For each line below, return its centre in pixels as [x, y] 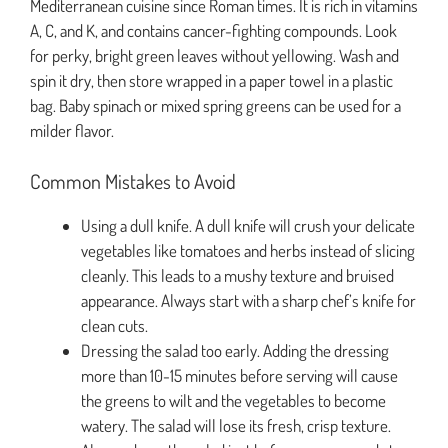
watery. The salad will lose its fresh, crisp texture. [236, 425]
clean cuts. [114, 325]
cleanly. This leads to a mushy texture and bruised [237, 275]
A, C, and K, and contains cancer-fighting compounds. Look [213, 31]
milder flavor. [72, 131]
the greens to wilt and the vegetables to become [233, 400]
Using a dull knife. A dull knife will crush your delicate [248, 225]
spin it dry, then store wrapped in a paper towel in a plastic [211, 81]
